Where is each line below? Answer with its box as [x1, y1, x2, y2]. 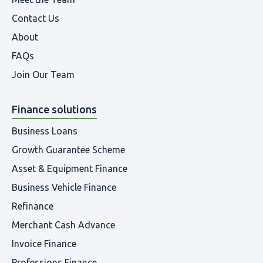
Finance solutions [12, 103, 97, 116]
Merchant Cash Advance [12, 220, 115, 231]
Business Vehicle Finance [12, 182, 116, 193]
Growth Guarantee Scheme [12, 144, 125, 156]
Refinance [12, 201, 53, 212]
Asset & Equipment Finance [12, 163, 127, 174]
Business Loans [12, 126, 77, 137]
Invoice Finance [12, 238, 76, 249]
